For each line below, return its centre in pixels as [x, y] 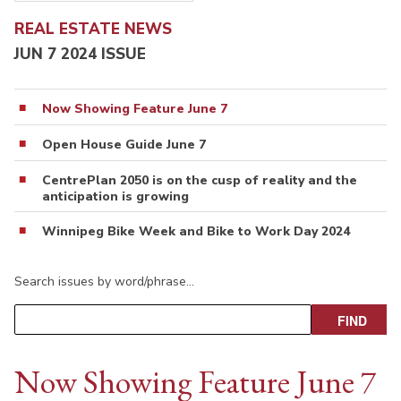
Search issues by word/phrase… [104, 282]
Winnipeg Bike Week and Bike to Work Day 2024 [196, 232]
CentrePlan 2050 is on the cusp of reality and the [200, 181]
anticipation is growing [115, 197]
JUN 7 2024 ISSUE [80, 55]
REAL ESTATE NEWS [93, 29]
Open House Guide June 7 [124, 145]
